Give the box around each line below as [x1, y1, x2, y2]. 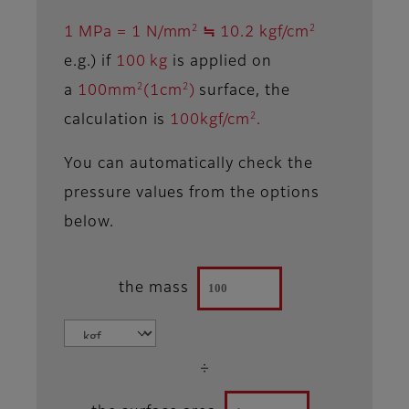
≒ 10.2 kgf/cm [198, 25, 309, 40]
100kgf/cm [170, 112, 251, 128]
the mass [118, 281, 189, 297]
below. [64, 215, 114, 230]
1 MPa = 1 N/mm [64, 25, 193, 40]
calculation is [64, 112, 171, 128]
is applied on [168, 54, 272, 69]
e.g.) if [64, 54, 116, 69]
